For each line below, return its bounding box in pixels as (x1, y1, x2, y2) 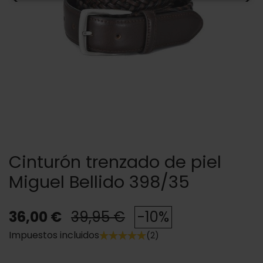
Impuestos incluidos (9, 228, 99, 242)
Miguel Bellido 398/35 (9, 170, 190, 194)
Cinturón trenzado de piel (9, 150, 221, 174)
